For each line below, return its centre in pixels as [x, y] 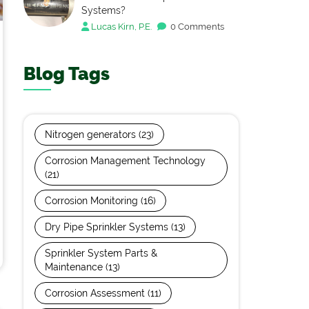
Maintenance [75, 267]
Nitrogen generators [92, 134]
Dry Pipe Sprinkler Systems [108, 227]
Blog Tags [67, 74]
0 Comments [196, 27]
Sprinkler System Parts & [101, 253]
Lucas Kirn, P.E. [121, 27]
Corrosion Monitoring [93, 201]
